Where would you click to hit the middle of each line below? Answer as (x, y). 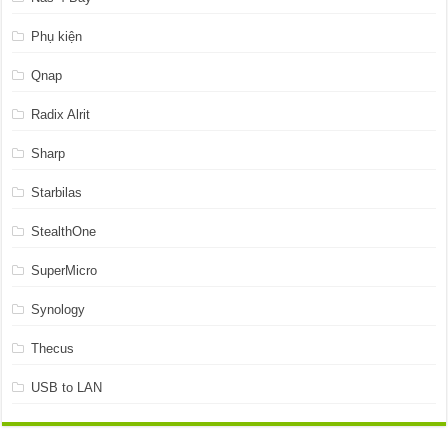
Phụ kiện (57, 36)
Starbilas (57, 192)
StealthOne (64, 231)
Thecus (53, 348)
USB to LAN (67, 387)
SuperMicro (64, 270)
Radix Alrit (61, 114)
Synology (58, 309)
